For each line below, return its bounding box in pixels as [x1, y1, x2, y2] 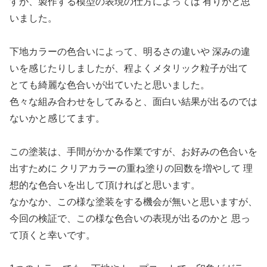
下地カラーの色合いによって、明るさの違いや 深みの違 [10, 46, 250, 57]
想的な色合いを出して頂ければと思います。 [10, 179, 200, 190]
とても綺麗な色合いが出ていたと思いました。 [10, 79, 210, 90]
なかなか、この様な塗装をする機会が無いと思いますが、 [10, 196, 257, 207]
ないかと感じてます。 [10, 113, 105, 123]
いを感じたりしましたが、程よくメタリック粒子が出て [10, 63, 248, 73]
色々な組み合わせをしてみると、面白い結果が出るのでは [10, 96, 257, 107]
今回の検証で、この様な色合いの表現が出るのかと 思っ [10, 213, 250, 223]
